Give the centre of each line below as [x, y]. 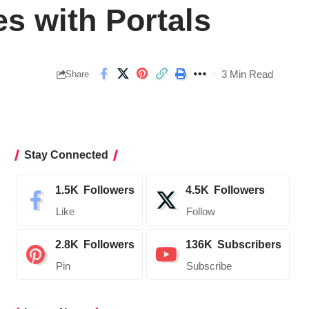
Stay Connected [66, 155]
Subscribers [249, 245]
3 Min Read [247, 74]
